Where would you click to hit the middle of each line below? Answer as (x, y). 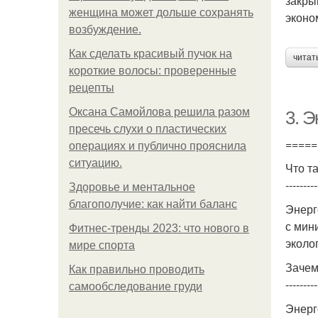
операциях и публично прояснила (158, 146)
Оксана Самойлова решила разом (159, 112)
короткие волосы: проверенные (153, 71)
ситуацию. (95, 163)
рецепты (92, 88)
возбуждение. (105, 29)
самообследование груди (136, 286)
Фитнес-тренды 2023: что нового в (159, 228)
